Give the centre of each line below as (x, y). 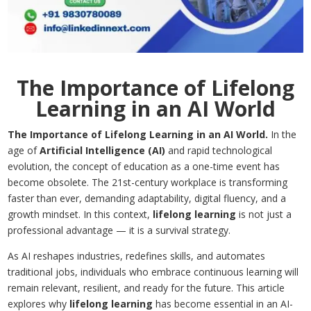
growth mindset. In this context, (81, 215)
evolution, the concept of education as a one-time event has (144, 167)
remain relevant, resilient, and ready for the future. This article (146, 288)
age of (24, 151)
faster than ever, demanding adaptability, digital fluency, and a (147, 199)
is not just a (264, 215)
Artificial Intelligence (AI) (103, 151)
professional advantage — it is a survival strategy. (119, 230)
